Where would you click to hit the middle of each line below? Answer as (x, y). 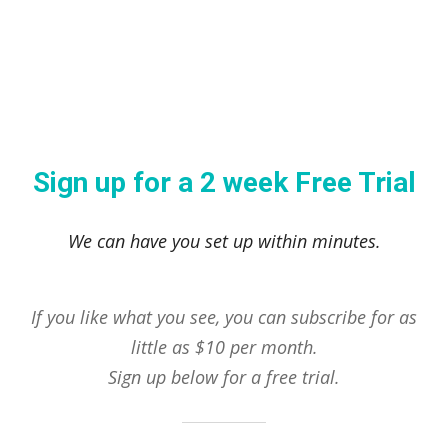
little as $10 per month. (224, 346)
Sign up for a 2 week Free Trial (224, 182)
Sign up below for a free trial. (224, 376)
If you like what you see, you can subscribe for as (224, 316)
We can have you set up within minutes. (224, 240)
